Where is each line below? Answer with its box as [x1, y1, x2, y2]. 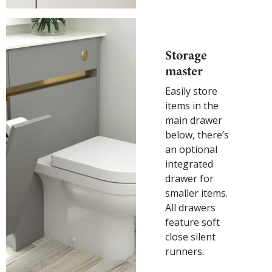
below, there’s [165, 127, 229, 141]
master [165, 61, 203, 80]
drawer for [165, 171, 214, 185]
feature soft [165, 215, 220, 229]
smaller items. [165, 186, 228, 200]
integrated [165, 157, 213, 171]
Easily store [165, 84, 217, 98]
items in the [165, 98, 219, 112]
